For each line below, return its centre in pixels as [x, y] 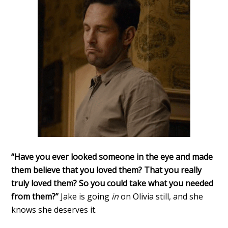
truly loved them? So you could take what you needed [112, 183]
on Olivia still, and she [162, 196]
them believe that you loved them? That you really [107, 170]
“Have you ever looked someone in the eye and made [112, 156]
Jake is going [86, 196]
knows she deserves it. [54, 209]
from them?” [36, 196]
